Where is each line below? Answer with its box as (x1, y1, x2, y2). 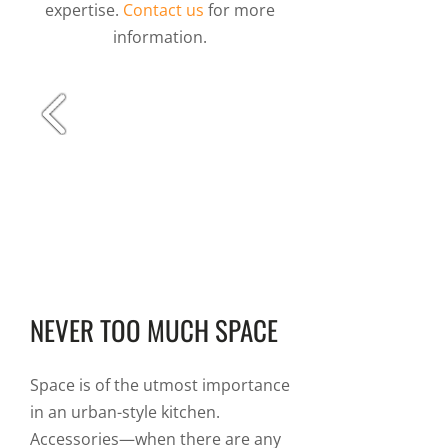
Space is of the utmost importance (30, 374, 290, 396)
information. (113, 26, 207, 48)
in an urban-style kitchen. (30, 401, 220, 423)
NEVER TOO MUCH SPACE (30, 310, 278, 350)
